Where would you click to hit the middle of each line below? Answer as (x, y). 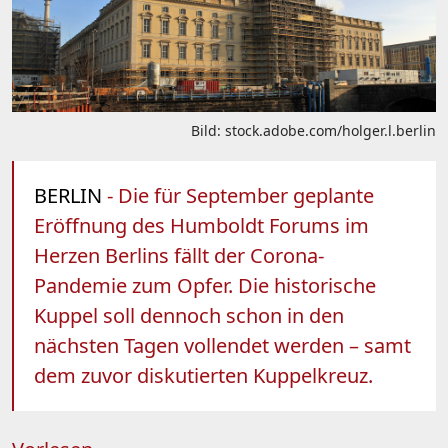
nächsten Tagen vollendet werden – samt (222, 345)
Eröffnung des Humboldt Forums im (201, 225)
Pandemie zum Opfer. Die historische (205, 285)
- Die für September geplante (238, 195)
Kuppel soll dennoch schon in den (189, 315)
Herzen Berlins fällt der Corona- (179, 255)
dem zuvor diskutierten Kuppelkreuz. (203, 375)
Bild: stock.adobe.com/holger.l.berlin (313, 130)
